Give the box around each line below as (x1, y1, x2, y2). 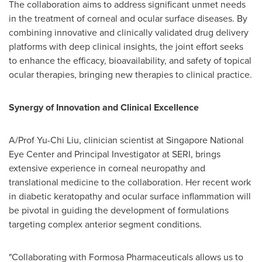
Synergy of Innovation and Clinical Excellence (9, 101, 199, 114)
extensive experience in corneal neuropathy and (9, 161, 205, 175)
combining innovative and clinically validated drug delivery (9, 26, 249, 39)
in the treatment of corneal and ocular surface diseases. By (9, 12, 247, 25)
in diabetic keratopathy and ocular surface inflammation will (9, 189, 251, 203)
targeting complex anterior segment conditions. (9, 218, 202, 231)
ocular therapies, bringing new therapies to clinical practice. (9, 68, 252, 81)
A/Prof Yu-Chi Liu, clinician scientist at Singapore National (9, 133, 244, 147)
